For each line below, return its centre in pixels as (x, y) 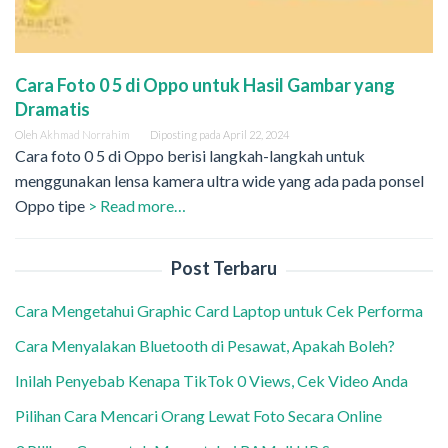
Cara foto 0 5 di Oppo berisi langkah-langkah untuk (190, 156)
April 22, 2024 (256, 135)
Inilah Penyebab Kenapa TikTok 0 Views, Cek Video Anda (211, 381)
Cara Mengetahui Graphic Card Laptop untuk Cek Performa (220, 311)
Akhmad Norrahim (85, 135)
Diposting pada (186, 135)
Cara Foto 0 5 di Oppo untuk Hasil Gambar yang (205, 85)
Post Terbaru (224, 268)
